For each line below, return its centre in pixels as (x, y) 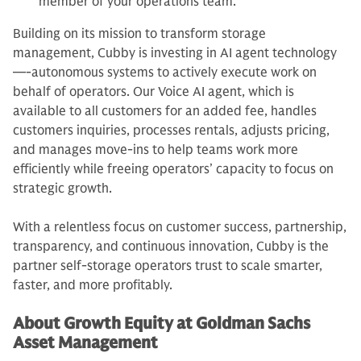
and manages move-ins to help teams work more (156, 150)
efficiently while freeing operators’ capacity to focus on (173, 169)
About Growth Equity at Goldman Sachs (162, 324)
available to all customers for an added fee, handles (165, 111)
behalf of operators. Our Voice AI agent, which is (154, 92)
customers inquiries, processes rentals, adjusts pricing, (171, 131)
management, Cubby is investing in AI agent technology (175, 53)
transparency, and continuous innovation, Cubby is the (171, 247)
